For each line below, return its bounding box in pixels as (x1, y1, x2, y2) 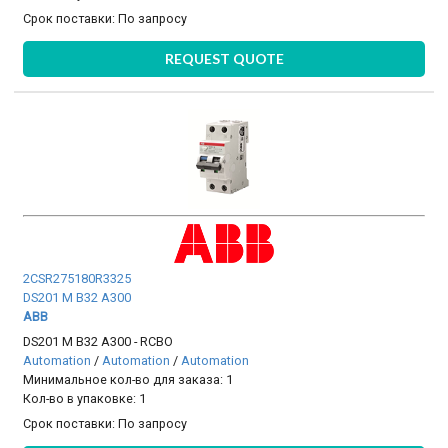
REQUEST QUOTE (164, 49, 284, 67)
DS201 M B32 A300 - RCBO (23, 334, 174, 350)
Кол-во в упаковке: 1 (23, 391, 147, 407)
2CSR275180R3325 (23, 270, 132, 286)
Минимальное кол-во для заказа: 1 (23, 372, 234, 388)
